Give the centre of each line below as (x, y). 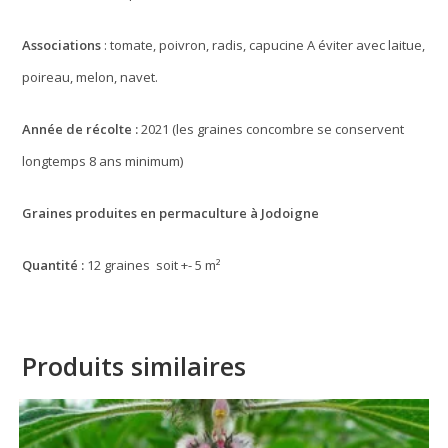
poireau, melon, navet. (90, 77)
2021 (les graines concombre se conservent (271, 129)
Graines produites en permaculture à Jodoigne (171, 213)
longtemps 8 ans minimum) (103, 161)
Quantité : (55, 265)
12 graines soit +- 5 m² (154, 265)
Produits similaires (134, 366)
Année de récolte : (80, 129)
